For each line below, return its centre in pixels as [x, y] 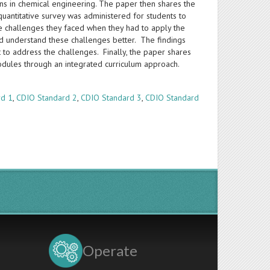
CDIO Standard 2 [47, 98]
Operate [110, 250]
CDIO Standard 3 [111, 98]
